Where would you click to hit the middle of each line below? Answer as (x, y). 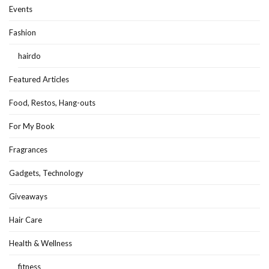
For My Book (32, 126)
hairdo (29, 56)
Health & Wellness (41, 243)
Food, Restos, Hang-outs (52, 103)
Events (21, 9)
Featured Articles (39, 80)
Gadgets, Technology (46, 173)
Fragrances (28, 150)
